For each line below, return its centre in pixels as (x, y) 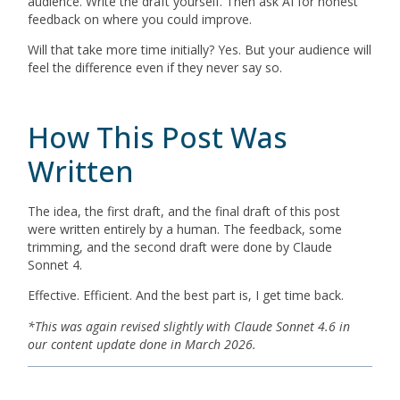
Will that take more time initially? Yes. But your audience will (200, 50)
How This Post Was (158, 137)
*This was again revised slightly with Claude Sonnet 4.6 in (189, 326)
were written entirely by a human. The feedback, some (185, 229)
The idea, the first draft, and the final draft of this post (184, 211)
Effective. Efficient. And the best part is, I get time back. (188, 296)
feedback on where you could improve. (140, 19)
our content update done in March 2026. (142, 344)
